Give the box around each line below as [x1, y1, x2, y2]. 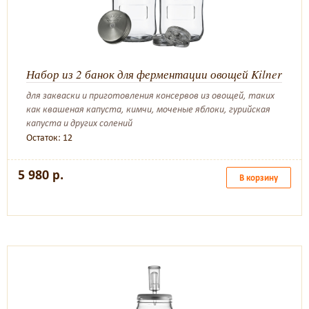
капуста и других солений [26, 117, 132, 129]
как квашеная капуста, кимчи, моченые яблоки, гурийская [26, 103, 270, 115]
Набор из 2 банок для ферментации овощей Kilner [26, 66, 282, 82]
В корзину [239, 172, 278, 183]
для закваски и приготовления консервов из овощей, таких [26, 90, 275, 101]
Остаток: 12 [26, 132, 72, 143]
